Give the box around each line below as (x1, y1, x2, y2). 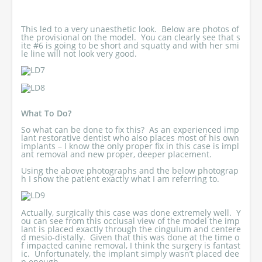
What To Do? (21, 108, 71, 119)
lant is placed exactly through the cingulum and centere (21, 223, 241, 235)
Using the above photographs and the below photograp (21, 165, 239, 176)
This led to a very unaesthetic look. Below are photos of (21, 23, 239, 35)
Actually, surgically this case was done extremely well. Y (21, 207, 241, 218)
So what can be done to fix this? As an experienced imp (21, 124, 239, 135)
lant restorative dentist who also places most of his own (21, 132, 239, 143)
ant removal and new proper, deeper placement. (21, 149, 212, 160)
